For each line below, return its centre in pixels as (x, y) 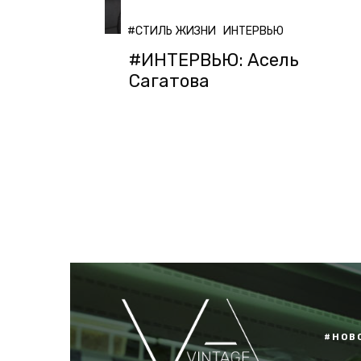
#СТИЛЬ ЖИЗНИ (171, 31)
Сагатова (169, 81)
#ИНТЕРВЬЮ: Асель (214, 60)
